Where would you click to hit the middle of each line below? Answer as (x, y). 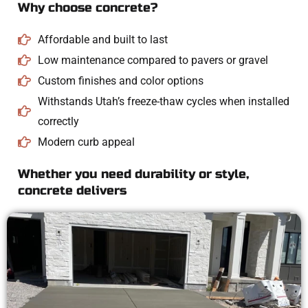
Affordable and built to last (102, 39)
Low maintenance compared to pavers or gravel (153, 60)
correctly (58, 121)
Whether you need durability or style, (133, 174)
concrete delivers (72, 190)
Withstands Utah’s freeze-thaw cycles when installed (163, 101)
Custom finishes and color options (120, 80)
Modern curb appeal (86, 142)
